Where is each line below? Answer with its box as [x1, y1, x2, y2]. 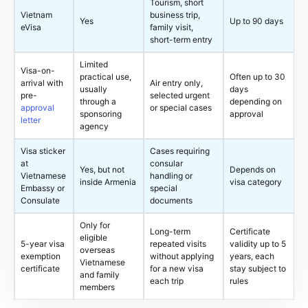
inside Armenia [80, 177, 136, 187]
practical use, [80, 71, 131, 82]
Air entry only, [150, 78, 203, 88]
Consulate [21, 195, 60, 206]
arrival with [21, 78, 63, 88]
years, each [230, 251, 274, 261]
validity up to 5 [230, 239, 286, 249]
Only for [80, 220, 110, 230]
